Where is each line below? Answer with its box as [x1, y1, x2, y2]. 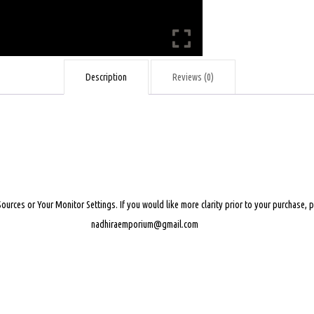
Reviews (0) [172, 71, 214, 83]
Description [86, 71, 127, 83]
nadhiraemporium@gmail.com [91, 218, 198, 230]
